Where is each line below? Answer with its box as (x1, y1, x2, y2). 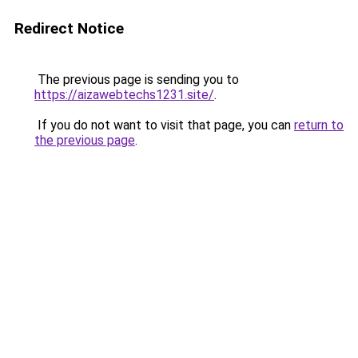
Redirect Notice (14, 19, 124, 38)
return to (294, 117, 344, 133)
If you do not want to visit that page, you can (34, 117, 294, 133)
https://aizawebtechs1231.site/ (34, 87, 214, 102)
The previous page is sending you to (34, 72, 239, 87)
